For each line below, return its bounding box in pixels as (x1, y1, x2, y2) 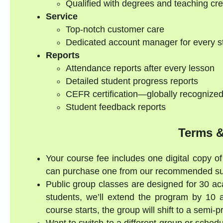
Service (45, 11, 78, 22)
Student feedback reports (65, 102, 166, 112)
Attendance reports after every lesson (65, 63, 215, 74)
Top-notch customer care (65, 24, 164, 35)
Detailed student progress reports (65, 76, 198, 87)
